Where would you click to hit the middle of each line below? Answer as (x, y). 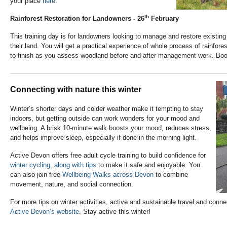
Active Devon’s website (45, 212)
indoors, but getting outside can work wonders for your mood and (105, 119)
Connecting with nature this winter (76, 90)
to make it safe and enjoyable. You (148, 165)
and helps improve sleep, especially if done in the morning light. (103, 138)
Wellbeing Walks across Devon (108, 175)
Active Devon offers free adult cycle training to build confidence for (108, 156)
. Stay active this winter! (115, 212)
